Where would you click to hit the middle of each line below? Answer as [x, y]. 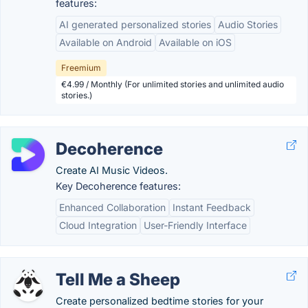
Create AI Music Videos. [112, 170]
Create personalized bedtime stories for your [159, 301]
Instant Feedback [212, 207]
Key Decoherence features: [118, 186]
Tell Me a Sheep [118, 279]
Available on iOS [195, 42]
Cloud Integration [98, 225]
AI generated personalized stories [135, 24]
